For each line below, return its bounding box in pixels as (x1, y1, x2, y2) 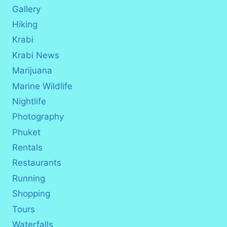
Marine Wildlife (12, 81, 72, 91)
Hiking (12, 19, 37, 30)
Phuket (12, 127, 41, 137)
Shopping (12, 188, 50, 199)
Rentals (12, 142, 43, 153)
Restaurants (12, 158, 61, 168)
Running (12, 173, 45, 183)
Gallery (12, 4, 41, 14)
